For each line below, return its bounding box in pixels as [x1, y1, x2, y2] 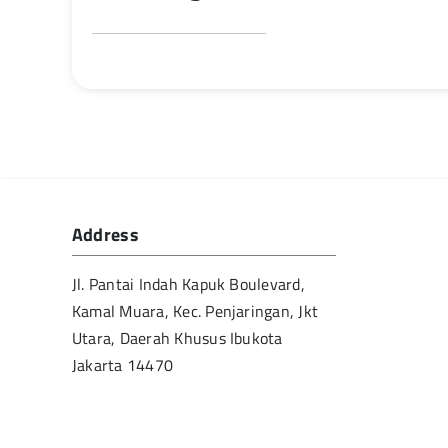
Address [71, 221, 139, 249]
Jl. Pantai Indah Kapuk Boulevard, [71, 272, 305, 297]
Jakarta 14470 [71, 353, 174, 378]
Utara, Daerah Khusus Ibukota [71, 326, 283, 351]
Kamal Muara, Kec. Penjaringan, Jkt [71, 299, 319, 324]
